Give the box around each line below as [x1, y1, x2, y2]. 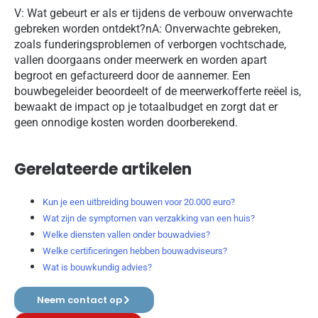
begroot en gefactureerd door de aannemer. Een [14, 69, 251, 83]
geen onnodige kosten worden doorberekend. [14, 116, 238, 130]
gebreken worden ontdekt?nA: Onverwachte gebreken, [14, 22, 280, 36]
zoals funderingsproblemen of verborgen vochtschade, [14, 38, 286, 52]
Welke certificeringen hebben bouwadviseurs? [43, 245, 227, 256]
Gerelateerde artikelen [14, 158, 192, 181]
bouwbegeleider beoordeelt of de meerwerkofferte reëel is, [14, 84, 301, 99]
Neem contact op [37, 292, 122, 307]
